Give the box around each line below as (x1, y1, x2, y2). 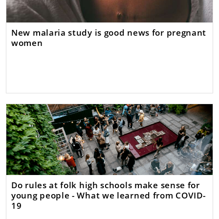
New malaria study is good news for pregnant (11, 26, 207, 38)
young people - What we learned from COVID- (11, 189, 206, 201)
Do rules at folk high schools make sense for (11, 178, 200, 191)
